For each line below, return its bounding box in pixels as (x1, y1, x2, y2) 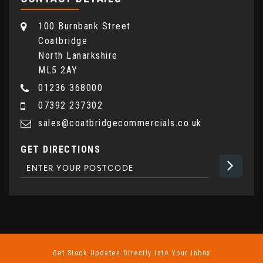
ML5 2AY (38, 65, 78, 76)
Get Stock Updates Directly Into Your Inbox (52, 249, 211, 257)
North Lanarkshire (38, 50, 118, 61)
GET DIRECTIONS (21, 144, 100, 155)
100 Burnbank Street (38, 21, 131, 32)
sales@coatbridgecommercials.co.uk (38, 117, 202, 129)
